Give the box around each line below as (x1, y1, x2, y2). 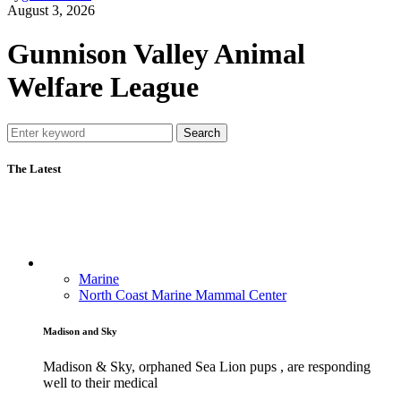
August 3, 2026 (7, 2, 95, 18)
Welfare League (7, 71, 199, 104)
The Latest (7, 162, 61, 176)
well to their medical (43, 375, 158, 391)
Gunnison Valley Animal (7, 38, 305, 71)
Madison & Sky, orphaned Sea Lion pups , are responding (43, 359, 371, 375)
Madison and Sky (43, 326, 117, 337)
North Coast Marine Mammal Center (79, 287, 286, 303)
